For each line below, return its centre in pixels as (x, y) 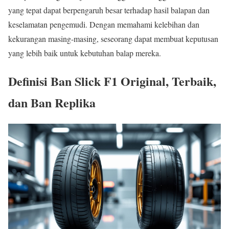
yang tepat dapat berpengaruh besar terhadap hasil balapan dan (109, 10)
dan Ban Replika (52, 102)
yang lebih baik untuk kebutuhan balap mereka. (85, 53)
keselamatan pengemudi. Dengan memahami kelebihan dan (104, 24)
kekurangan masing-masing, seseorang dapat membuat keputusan (113, 38)
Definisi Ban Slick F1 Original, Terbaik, (112, 81)
